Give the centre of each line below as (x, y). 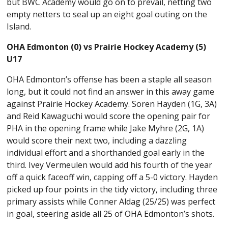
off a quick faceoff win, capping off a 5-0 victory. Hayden (112, 177)
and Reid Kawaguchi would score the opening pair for (109, 116)
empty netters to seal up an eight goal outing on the (107, 14)
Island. (20, 26)
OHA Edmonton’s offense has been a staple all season (109, 79)
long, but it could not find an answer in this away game (111, 91)
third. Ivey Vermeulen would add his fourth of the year (110, 165)
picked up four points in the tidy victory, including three (112, 189)
